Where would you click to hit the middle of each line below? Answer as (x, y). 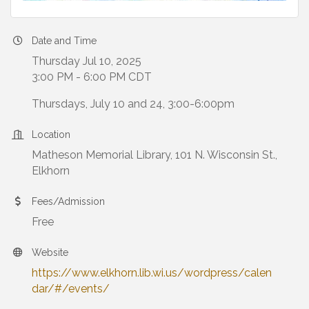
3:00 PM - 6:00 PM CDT (92, 77)
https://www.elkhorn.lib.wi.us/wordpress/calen (152, 273)
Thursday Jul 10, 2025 (87, 61)
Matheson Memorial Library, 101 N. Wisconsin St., (154, 155)
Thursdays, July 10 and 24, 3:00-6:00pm (133, 104)
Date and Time (64, 41)
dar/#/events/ (71, 289)
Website (50, 253)
